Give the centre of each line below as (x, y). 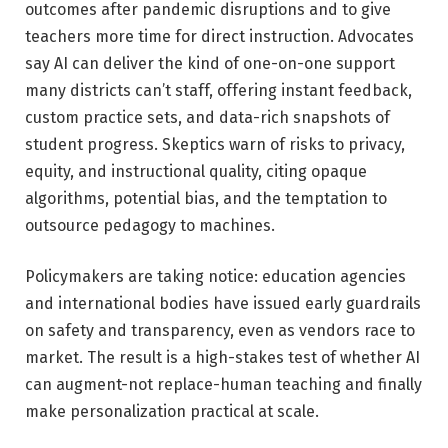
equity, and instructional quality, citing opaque (196, 171)
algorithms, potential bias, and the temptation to (206, 198)
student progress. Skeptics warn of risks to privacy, (215, 144)
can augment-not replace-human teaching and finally (223, 385)
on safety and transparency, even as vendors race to (220, 331)
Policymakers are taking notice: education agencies (215, 277)
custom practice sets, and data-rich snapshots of (207, 117)
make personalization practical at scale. (172, 412)
